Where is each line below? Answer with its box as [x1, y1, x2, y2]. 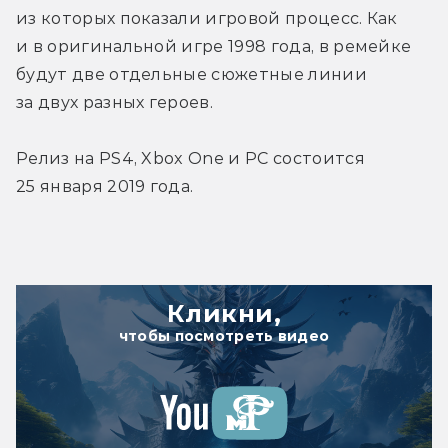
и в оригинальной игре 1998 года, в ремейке [16, 36, 412, 56]
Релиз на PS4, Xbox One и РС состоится [16, 148, 365, 168]
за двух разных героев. [16, 92, 214, 112]
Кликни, [166, 298, 282, 328]
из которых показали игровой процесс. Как [16, 8, 398, 28]
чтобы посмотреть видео [118, 326, 330, 345]
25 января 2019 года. [16, 176, 194, 196]
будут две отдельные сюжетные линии [16, 64, 367, 84]
